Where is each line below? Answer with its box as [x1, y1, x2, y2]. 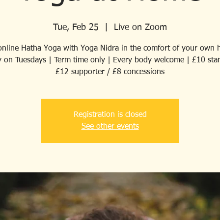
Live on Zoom [114, 23, 167, 32]
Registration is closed [73, 111, 147, 119]
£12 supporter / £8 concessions [55, 68, 165, 76]
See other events [81, 123, 139, 131]
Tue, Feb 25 [53, 23, 99, 32]
